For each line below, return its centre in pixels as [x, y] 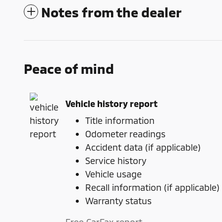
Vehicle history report [111, 103]
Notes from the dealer [111, 12]
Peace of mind [69, 69]
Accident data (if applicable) [143, 147]
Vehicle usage [113, 174]
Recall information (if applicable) [152, 188]
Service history [116, 161]
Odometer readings [125, 134]
